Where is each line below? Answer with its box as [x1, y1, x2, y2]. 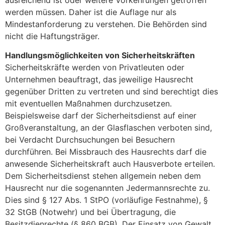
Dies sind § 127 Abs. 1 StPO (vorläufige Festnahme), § [5, 195, 208, 205]
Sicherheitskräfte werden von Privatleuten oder [5, 62, 184, 73]
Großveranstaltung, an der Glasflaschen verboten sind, [5, 123, 212, 133]
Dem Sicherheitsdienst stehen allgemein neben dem [5, 171, 201, 181]
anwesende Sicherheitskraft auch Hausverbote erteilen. [5, 159, 215, 169]
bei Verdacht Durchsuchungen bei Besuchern [5, 135, 175, 145]
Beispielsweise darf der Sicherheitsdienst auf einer [5, 110, 196, 121]
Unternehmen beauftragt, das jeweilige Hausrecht [5, 74, 193, 85]
